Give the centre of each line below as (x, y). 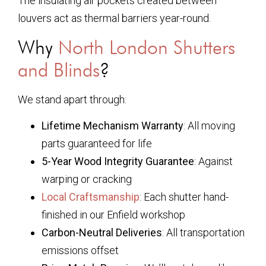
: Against (213, 161)
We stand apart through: (72, 99)
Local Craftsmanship (91, 197)
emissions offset (80, 250)
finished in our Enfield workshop (113, 214)
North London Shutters (147, 47)
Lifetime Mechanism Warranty (113, 125)
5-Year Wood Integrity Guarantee (118, 161)
